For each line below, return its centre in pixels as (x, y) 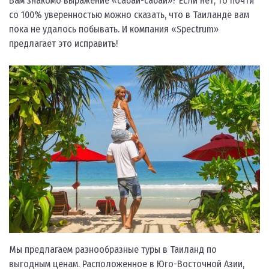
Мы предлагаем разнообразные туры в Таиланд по (113, 249)
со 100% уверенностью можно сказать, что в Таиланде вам (129, 15)
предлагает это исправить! (63, 44)
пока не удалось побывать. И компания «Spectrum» (114, 29)
